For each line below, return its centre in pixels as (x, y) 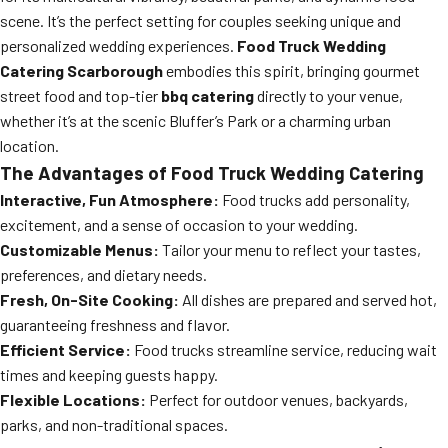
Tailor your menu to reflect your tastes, (290, 249)
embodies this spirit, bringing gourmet (291, 70)
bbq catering (207, 95)
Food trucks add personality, (314, 199)
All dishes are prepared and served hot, (308, 299)
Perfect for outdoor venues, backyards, (277, 399)
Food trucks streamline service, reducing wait (284, 349)
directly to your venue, (328, 95)
